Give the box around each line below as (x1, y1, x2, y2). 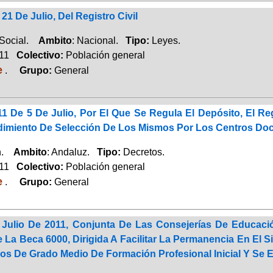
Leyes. (151, 35, 180, 46)
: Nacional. (71, 35, 126, 46)
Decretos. (122, 146, 165, 157)
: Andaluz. (46, 146, 97, 157)
